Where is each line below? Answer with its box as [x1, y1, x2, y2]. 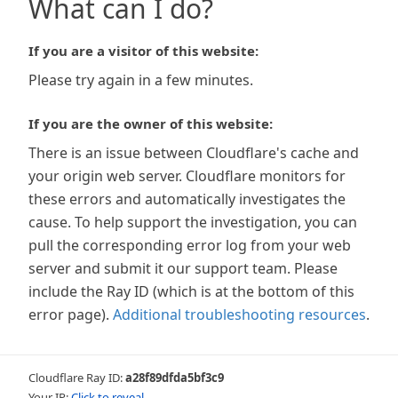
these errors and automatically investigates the [28, 189, 346, 209]
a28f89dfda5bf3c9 [125, 370, 224, 386]
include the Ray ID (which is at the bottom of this [28, 282, 354, 301]
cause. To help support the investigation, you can [28, 212, 357, 232]
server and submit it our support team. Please [28, 259, 338, 278]
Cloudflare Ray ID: [28, 370, 125, 386]
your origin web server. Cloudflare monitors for [28, 166, 346, 186]
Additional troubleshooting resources [113, 305, 366, 324]
